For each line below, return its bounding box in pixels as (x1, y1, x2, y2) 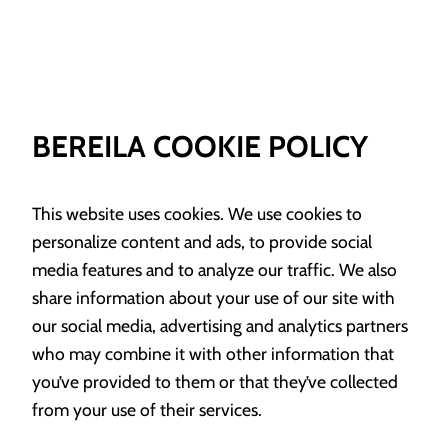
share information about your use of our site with (32, 286, 395, 308)
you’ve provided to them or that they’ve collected (32, 370, 398, 392)
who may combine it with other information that (32, 342, 394, 364)
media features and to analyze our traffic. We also (32, 258, 397, 280)
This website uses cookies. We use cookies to (32, 202, 362, 224)
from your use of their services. (32, 398, 262, 420)
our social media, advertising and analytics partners (32, 314, 408, 336)
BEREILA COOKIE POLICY (32, 128, 368, 165)
